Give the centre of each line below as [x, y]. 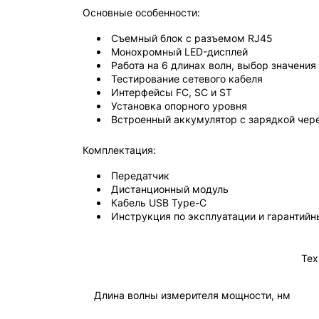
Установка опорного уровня [179, 106]
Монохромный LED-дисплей [179, 52]
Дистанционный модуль [170, 189]
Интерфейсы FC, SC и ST [172, 92]
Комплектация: [119, 150]
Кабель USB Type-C [159, 203]
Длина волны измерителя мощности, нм [192, 295]
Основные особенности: [141, 12]
